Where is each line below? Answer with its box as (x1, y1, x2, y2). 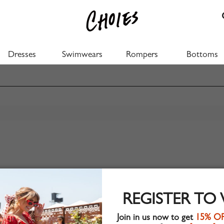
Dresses (8, 51, 36, 60)
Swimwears (61, 51, 102, 60)
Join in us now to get (116, 213, 195, 223)
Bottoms (186, 51, 218, 60)
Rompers (126, 51, 158, 60)
